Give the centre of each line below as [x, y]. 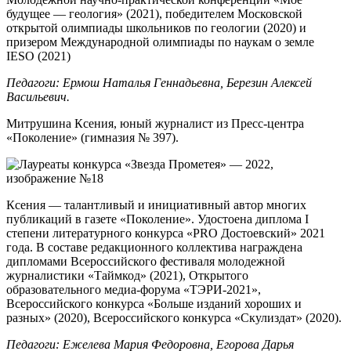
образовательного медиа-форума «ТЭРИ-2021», [134, 290]
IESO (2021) [38, 56]
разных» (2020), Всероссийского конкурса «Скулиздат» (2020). [174, 318]
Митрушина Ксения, [62, 124]
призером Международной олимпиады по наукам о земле [160, 42]
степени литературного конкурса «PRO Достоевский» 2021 [166, 233]
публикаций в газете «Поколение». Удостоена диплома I [157, 219]
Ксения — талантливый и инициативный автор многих [156, 205]
